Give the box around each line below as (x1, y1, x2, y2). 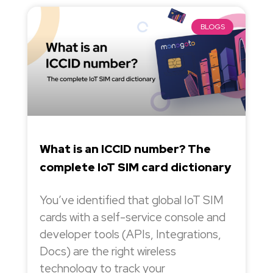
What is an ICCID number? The (39, 141, 211, 157)
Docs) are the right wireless (39, 244, 176, 260)
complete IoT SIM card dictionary (39, 160, 231, 175)
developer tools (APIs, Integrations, (39, 227, 221, 243)
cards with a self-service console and (39, 210, 225, 225)
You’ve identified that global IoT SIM (39, 193, 224, 208)
